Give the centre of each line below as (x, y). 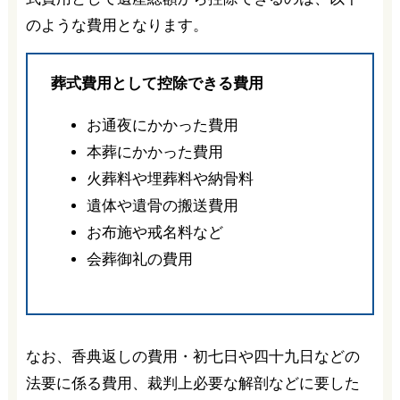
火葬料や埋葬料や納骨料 (170, 179)
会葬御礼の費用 (139, 260)
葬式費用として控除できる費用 (157, 84)
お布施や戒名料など (154, 233)
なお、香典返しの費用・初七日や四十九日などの (192, 357)
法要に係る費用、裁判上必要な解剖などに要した (192, 384)
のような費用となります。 (117, 26)
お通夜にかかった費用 (162, 126)
